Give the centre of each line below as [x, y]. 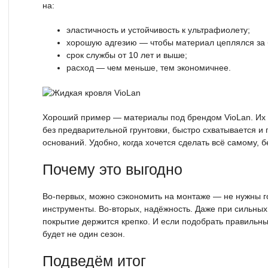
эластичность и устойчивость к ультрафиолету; [158, 30]
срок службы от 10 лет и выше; [127, 55]
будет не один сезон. [84, 234]
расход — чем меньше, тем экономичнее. [149, 67]
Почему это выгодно [112, 169]
